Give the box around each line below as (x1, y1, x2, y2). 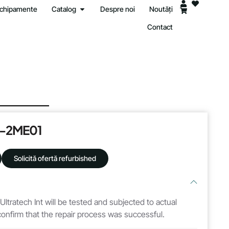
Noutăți (149, 5, 173, 13)
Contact (147, 22, 173, 31)
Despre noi (100, 5, 135, 13)
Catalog (52, 5, 77, 13)
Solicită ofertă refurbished (13, 154, 96, 163)
